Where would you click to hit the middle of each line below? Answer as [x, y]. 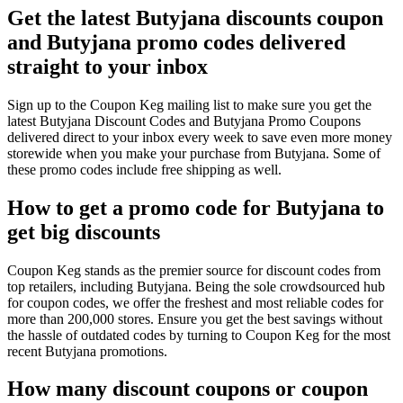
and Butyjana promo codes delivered [176, 42]
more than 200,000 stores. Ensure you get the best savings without [195, 318]
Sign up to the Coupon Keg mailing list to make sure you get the [189, 104]
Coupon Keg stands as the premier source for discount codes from [194, 270]
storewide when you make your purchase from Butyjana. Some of [194, 153]
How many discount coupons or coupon [188, 389]
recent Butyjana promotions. [87, 351]
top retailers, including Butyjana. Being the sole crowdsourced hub [196, 286]
